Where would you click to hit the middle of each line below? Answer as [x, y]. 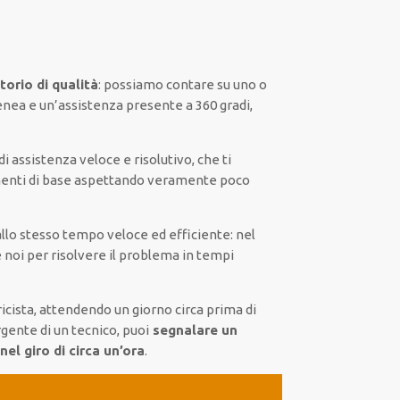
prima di [231, 309]
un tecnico [85, 330]
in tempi [208, 255]
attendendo [76, 309]
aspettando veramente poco [162, 180]
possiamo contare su [167, 84]
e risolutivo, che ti [175, 159]
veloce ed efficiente [168, 234]
